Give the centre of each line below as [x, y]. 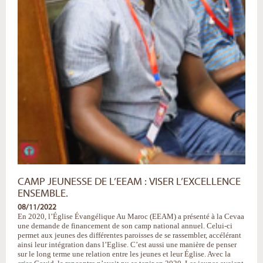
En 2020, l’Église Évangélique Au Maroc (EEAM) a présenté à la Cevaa [131, 216]
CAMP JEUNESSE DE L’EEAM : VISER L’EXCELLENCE [129, 182]
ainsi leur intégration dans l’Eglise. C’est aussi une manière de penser [127, 244]
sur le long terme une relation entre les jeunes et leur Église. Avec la [124, 254]
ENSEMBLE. [43, 193]
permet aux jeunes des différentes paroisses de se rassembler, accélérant [129, 235]
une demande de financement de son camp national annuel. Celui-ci [125, 225]
